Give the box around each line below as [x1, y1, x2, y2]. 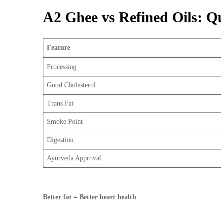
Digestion [47, 136, 74, 144]
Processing [47, 63, 76, 71]
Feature [47, 44, 70, 52]
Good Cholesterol [47, 81, 96, 89]
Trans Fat [47, 100, 74, 108]
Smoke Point [47, 118, 83, 126]
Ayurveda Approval [47, 154, 101, 162]
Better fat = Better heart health [43, 193, 136, 201]
